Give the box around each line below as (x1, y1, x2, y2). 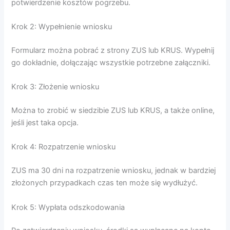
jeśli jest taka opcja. (11, 118, 79, 127)
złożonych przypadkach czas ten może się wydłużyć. (11, 178, 198, 188)
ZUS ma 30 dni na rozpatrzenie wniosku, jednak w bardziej (11, 166, 216, 176)
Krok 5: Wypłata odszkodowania (11, 202, 125, 212)
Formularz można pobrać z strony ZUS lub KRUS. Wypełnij (11, 45, 215, 55)
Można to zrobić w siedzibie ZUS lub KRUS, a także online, (11, 105, 215, 115)
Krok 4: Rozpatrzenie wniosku (11, 142, 116, 152)
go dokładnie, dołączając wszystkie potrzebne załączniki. (11, 57, 211, 67)
